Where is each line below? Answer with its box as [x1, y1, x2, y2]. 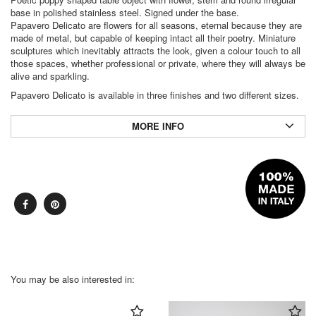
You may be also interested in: [11, 272, 135, 286]
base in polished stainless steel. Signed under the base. [11, 6, 239, 20]
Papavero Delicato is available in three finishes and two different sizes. [11, 88, 299, 102]
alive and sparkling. [11, 69, 90, 83]
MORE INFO [132, 119, 184, 133]
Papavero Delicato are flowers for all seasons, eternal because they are [11, 18, 302, 32]
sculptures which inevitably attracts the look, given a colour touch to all [11, 44, 300, 58]
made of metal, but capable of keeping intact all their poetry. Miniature [11, 31, 296, 45]
